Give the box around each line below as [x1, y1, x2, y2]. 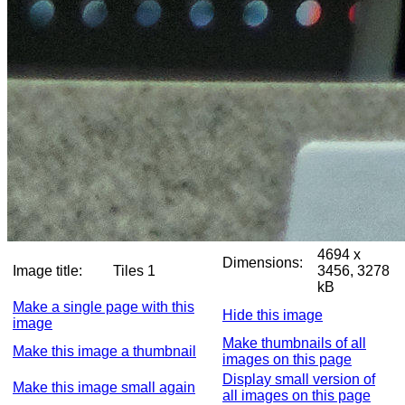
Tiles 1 [113, 263, 188, 278]
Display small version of [222, 372, 375, 387]
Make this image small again [13, 380, 195, 395]
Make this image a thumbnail [13, 344, 196, 359]
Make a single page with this [13, 299, 194, 315]
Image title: [13, 263, 82, 278]
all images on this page [222, 388, 371, 403]
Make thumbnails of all [222, 335, 366, 351]
